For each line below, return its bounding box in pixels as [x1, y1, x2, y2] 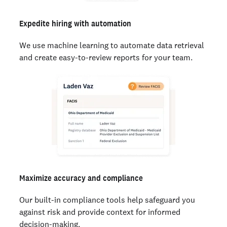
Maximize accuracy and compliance [19, 172, 143, 183]
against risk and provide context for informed [19, 206, 180, 217]
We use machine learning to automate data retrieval [19, 40, 204, 50]
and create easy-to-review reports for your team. [19, 52, 193, 62]
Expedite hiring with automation [19, 18, 131, 28]
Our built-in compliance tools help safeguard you [19, 194, 195, 205]
